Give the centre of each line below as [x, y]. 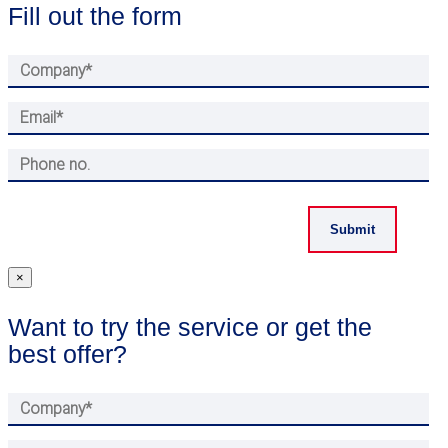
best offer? [67, 353]
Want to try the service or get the [190, 326]
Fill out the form [95, 16]
